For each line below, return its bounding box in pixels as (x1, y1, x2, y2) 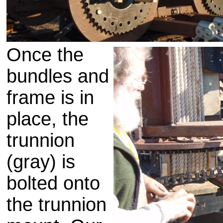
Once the (6, 44, 84, 65)
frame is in (6, 87, 94, 108)
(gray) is (6, 151, 75, 172)
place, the (6, 109, 89, 129)
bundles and (6, 66, 109, 87)
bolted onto (6, 173, 100, 194)
